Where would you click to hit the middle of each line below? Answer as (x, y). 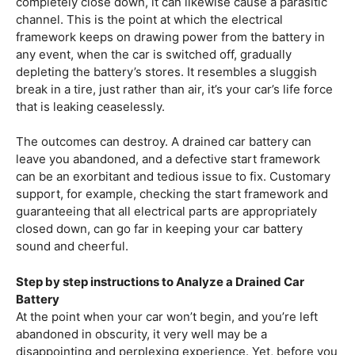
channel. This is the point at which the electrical (149, 19)
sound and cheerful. (72, 246)
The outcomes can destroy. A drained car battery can (164, 142)
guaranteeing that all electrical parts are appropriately (166, 212)
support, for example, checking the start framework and (172, 194)
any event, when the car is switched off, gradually (154, 54)
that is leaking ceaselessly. (90, 106)
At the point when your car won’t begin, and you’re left (167, 316)
